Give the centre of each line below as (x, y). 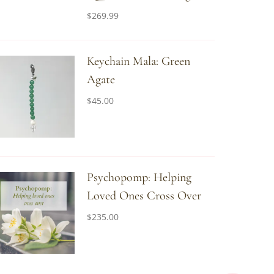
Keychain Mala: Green (138, 61)
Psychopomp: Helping (139, 178)
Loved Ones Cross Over (144, 196)
